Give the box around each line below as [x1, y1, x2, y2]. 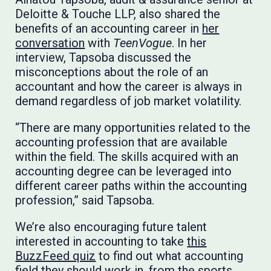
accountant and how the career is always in [15, 79, 243, 94]
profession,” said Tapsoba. [15, 193, 155, 207]
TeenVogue [113, 36, 172, 50]
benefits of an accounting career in [15, 21, 203, 36]
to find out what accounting [96, 249, 244, 263]
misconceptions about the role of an [15, 65, 209, 79]
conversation [15, 36, 85, 50]
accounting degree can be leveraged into [15, 164, 232, 178]
